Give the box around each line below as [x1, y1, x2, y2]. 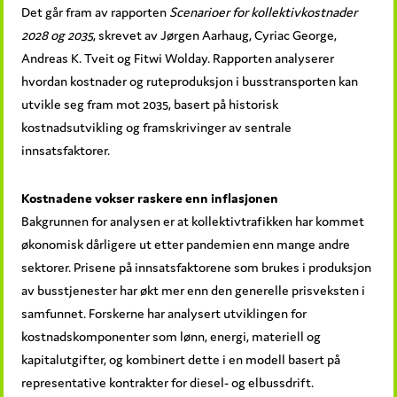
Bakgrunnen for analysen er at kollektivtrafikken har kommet [21, 212, 365, 230]
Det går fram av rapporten [21, 3, 170, 20]
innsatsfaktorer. [21, 141, 111, 159]
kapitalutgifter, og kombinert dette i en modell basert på [21, 350, 341, 368]
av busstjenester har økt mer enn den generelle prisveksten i [21, 281, 366, 299]
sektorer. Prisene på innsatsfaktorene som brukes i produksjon [21, 258, 372, 276]
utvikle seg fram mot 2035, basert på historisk [21, 95, 279, 113]
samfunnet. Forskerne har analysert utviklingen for [21, 304, 307, 322]
